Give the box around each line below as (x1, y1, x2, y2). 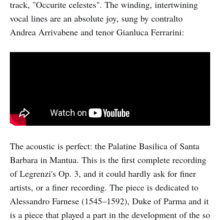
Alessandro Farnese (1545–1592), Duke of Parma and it (10, 194, 209, 207)
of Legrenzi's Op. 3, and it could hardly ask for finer (10, 167, 196, 179)
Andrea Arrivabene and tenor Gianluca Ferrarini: (10, 26, 184, 38)
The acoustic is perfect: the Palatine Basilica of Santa (10, 139, 199, 152)
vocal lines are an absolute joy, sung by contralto (10, 12, 183, 24)
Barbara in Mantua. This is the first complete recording (10, 153, 206, 165)
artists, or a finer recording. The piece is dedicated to (10, 181, 198, 193)
